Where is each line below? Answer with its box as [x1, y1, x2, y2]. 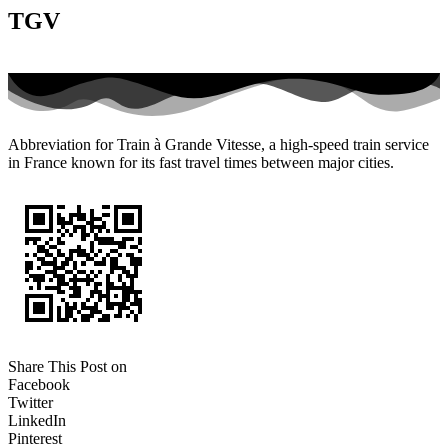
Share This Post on [8, 358, 127, 375]
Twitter [8, 394, 53, 411]
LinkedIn [8, 412, 66, 429]
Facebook [8, 376, 70, 393]
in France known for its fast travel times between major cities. [8, 154, 394, 171]
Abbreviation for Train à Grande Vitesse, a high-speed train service [8, 136, 429, 153]
